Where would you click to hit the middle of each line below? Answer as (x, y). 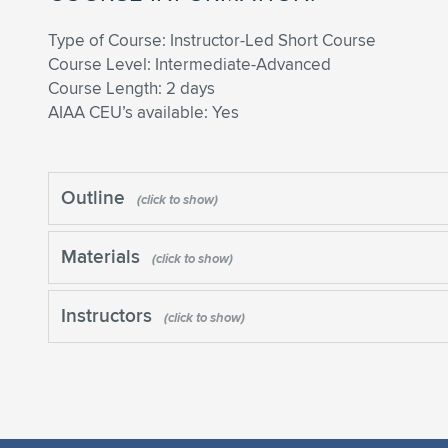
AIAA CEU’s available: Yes (143, 112)
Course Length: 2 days (131, 88)
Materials (103, 256)
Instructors (109, 315)
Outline (95, 197)
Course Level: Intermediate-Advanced (189, 64)
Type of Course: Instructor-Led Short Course (212, 40)
